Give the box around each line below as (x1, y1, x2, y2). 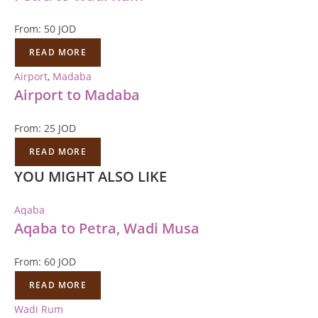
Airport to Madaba (14, 85, 140, 104)
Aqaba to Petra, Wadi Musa (14, 219, 199, 238)
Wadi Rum (14, 302, 63, 316)
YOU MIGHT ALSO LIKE (14, 167, 167, 186)
